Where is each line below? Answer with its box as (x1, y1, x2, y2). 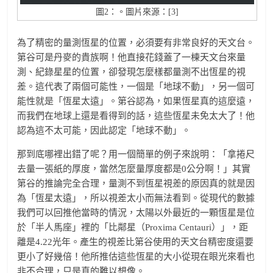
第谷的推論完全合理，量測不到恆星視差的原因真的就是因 (17, 178, 255, 188)
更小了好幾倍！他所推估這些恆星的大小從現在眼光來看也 (17, 251, 255, 261)
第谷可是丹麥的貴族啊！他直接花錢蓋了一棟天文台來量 (17, 52, 246, 62)
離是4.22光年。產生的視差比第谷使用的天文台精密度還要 (17, 236, 254, 247)
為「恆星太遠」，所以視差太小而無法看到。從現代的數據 (17, 193, 255, 203)
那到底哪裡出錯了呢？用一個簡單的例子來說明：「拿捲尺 (17, 149, 255, 159)
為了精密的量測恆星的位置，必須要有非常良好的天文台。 (17, 37, 255, 48)
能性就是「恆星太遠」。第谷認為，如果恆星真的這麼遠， (17, 96, 255, 106)
